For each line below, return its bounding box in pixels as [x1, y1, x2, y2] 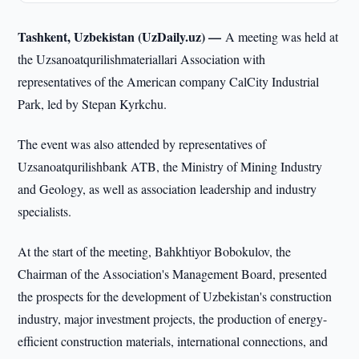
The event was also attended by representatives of [18, 135, 267, 152]
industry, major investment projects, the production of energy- [18, 310, 328, 327]
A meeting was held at [225, 28, 339, 45]
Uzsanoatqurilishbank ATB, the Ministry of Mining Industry [18, 158, 323, 175]
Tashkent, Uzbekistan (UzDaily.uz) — [18, 27, 226, 46]
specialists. [18, 203, 72, 220]
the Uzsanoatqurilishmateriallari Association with [18, 50, 266, 67]
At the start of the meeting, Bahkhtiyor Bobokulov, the [18, 243, 292, 260]
